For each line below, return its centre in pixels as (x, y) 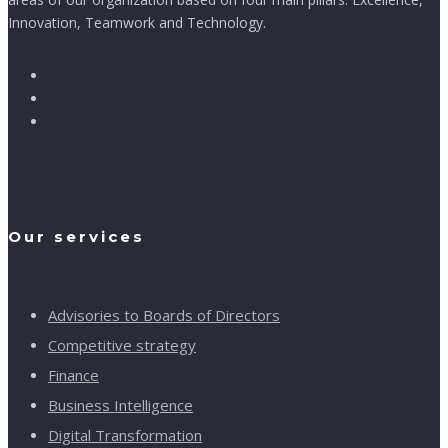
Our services (76, 236)
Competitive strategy (122, 344)
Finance (73, 374)
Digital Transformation (125, 434)
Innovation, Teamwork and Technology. (137, 22)
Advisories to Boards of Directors (164, 314)
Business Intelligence (120, 404)
